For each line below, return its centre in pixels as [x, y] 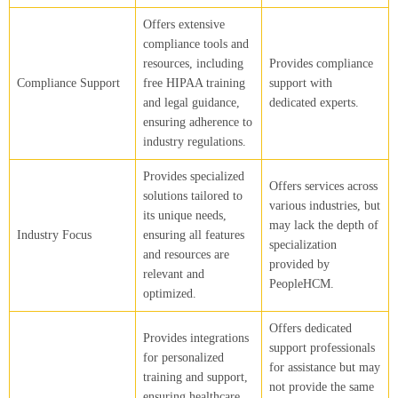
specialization [303, 244]
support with [301, 83]
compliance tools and [196, 44]
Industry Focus [54, 235]
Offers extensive [184, 24]
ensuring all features [194, 235]
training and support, [195, 377]
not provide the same [322, 386]
